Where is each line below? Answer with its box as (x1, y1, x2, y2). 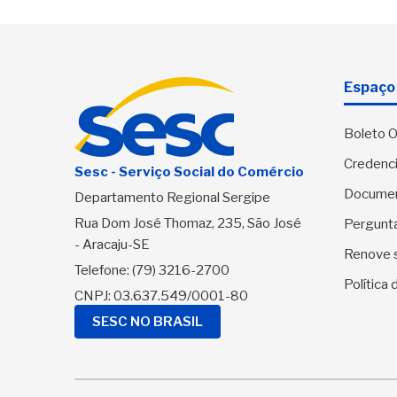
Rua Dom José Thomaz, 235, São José (74, 215, 301, 232)
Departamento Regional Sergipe (74, 190, 270, 206)
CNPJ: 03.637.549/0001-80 (74, 288, 248, 305)
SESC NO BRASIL (92, 314, 203, 331)
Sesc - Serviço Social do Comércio (74, 164, 304, 181)
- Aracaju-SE (74, 237, 150, 253)
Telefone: (74, 262, 132, 279)
